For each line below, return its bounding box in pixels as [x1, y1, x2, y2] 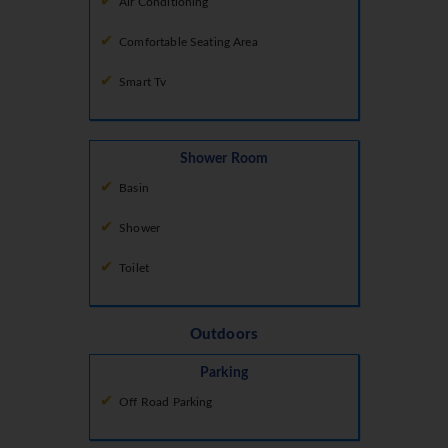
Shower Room [179, 152, 269, 167]
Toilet [119, 262, 150, 275]
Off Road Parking [119, 396, 213, 409]
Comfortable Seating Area [119, 36, 258, 49]
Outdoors [189, 327, 259, 343]
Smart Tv [119, 76, 167, 89]
